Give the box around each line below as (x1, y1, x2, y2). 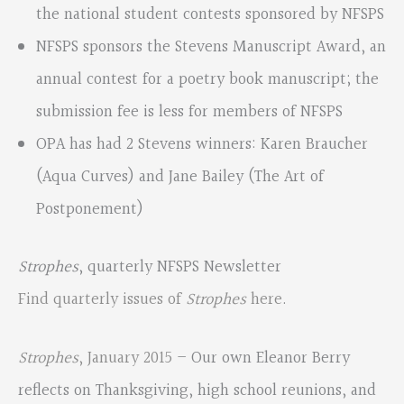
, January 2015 (78, 344, 172, 372)
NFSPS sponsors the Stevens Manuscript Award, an (36, 34, 386, 61)
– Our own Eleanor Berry (172, 344, 350, 372)
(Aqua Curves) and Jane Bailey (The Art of (36, 164, 324, 191)
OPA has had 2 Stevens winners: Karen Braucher (36, 132, 368, 159)
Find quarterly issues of (18, 286, 186, 313)
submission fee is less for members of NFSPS (36, 99, 343, 126)
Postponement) (36, 197, 143, 224)
